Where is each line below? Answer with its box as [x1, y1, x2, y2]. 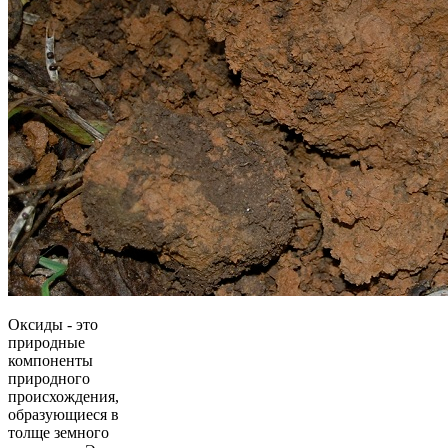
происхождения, [8, 387, 119, 405]
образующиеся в [8, 405, 119, 423]
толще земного [8, 423, 109, 441]
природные [8, 333, 85, 351]
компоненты [8, 351, 93, 369]
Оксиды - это [8, 315, 98, 333]
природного [8, 369, 90, 387]
